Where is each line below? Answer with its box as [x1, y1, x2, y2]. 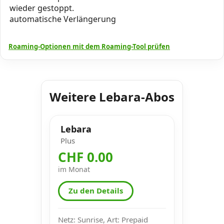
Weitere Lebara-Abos [49, 88, 174, 105]
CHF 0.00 [58, 147, 113, 166]
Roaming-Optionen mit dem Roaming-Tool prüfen [8, 41, 170, 51]
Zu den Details [68, 185, 123, 196]
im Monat [58, 164, 90, 174]
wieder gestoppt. [9, 2, 74, 13]
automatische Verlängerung [9, 13, 116, 24]
